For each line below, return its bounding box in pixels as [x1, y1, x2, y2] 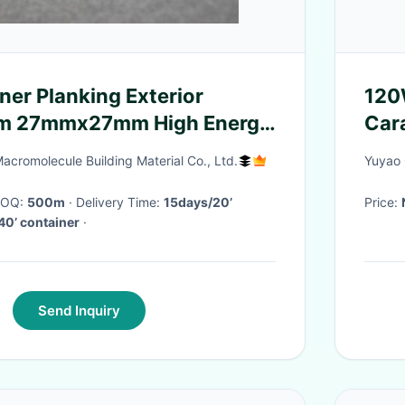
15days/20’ [164, 194, 232, 210]
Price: [364, 194, 401, 210]
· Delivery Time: [76, 194, 164, 210]
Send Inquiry [37, 302, 120, 319]
